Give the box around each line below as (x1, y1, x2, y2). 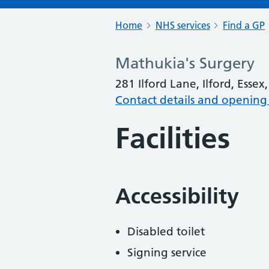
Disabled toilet (127, 225, 205, 238)
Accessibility (115, 183, 239, 209)
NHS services (155, 19, 210, 31)
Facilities (115, 121, 230, 156)
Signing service (127, 246, 207, 259)
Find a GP (223, 19, 265, 31)
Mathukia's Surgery (115, 54, 255, 73)
